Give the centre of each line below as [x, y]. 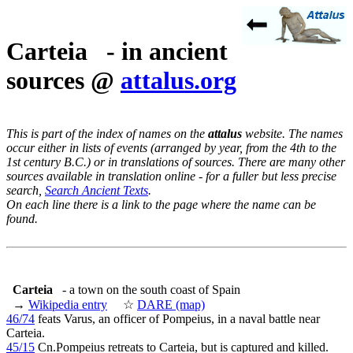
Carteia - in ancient [117, 52]
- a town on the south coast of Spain [151, 289]
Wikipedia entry [68, 304]
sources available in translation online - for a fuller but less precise [171, 176]
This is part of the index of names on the [107, 133]
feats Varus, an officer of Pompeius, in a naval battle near [177, 318]
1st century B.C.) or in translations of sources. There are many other [176, 162]
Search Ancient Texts [97, 190]
